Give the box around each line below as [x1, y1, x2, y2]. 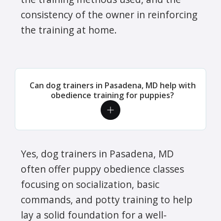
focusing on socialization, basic [21, 177, 159, 191]
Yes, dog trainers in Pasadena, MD [21, 147, 174, 160]
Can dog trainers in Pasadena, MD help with [29, 79, 196, 91]
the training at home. [21, 23, 117, 37]
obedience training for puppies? [51, 89, 174, 101]
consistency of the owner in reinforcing [21, 7, 197, 21]
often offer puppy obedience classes [21, 162, 184, 176]
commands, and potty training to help [21, 192, 192, 206]
